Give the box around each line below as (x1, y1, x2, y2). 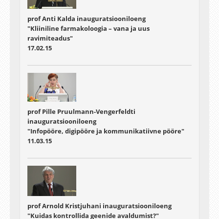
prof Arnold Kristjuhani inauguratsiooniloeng (27, 201, 172, 211)
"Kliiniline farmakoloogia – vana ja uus (27, 23, 150, 33)
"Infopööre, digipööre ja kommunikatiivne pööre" (27, 127, 184, 136)
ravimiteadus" (27, 33, 73, 43)
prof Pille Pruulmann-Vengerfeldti (27, 107, 135, 116)
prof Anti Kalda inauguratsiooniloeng (27, 14, 146, 23)
